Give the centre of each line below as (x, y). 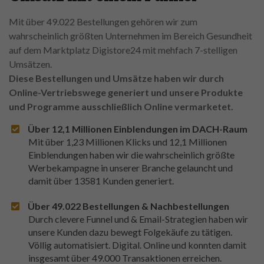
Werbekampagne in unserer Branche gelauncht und (131, 168)
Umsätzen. (31, 64)
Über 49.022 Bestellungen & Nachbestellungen (130, 206)
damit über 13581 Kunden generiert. (101, 181)
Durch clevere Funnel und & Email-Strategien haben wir (138, 219)
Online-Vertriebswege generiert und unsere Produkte (126, 93)
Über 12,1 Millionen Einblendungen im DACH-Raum (138, 129)
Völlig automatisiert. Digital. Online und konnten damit (137, 245)
